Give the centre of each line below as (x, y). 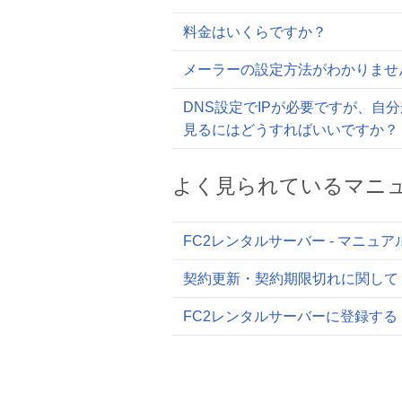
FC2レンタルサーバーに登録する (290, 316)
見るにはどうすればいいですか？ (291, 130)
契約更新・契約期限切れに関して (291, 279)
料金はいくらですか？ (255, 32)
